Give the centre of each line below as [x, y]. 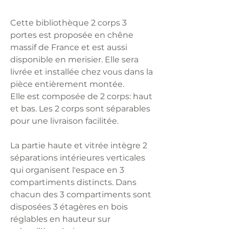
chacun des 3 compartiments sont [81, 194]
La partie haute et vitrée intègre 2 [79, 145]
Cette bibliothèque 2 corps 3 [68, 22]
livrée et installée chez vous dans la [82, 72]
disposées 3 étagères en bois [69, 207]
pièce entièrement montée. [67, 84]
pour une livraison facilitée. [65, 121]
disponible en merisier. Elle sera [74, 59]
